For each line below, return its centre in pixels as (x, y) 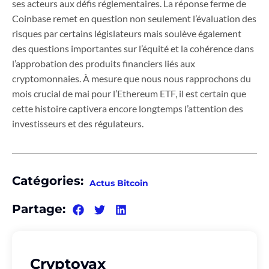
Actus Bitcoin (119, 183)
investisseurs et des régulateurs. (78, 124)
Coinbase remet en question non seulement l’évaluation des (134, 19)
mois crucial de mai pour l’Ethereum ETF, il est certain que (129, 94)
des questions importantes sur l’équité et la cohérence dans (133, 49)
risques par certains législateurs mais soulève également (127, 34)
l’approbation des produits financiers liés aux (104, 64)
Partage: (39, 209)
